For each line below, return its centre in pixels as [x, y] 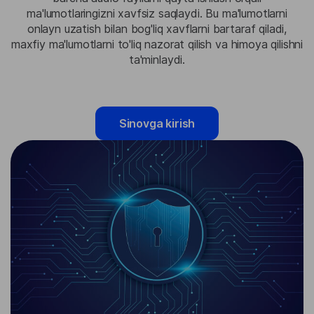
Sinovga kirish [157, 124]
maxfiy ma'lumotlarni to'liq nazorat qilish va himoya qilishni [157, 45]
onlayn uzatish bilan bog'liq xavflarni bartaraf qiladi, [157, 29]
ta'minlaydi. [157, 60]
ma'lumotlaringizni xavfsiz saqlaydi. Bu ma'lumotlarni [157, 14]
